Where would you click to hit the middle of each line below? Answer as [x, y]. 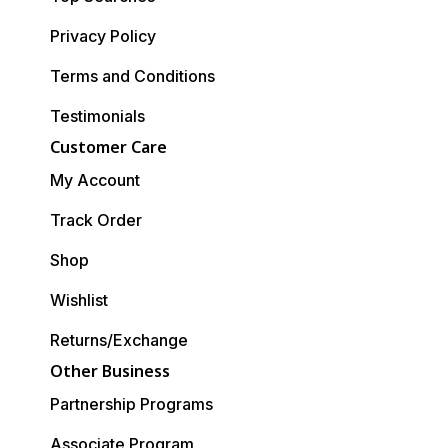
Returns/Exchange [119, 340]
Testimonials [97, 116]
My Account [95, 180]
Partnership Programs [131, 404]
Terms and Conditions [132, 76]
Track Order [96, 220]
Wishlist [79, 300]
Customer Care [108, 147]
